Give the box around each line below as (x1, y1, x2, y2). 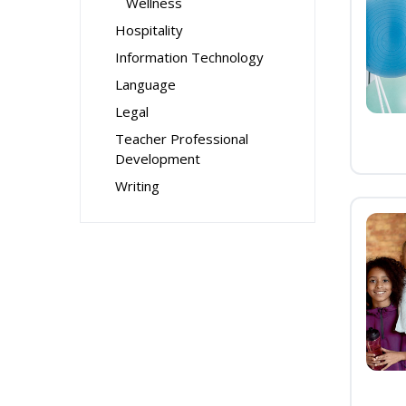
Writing (115, 177, 159, 195)
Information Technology (115, 48, 264, 66)
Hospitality (115, 21, 183, 39)
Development (115, 150, 200, 168)
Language (115, 75, 176, 93)
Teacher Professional (115, 130, 248, 148)
